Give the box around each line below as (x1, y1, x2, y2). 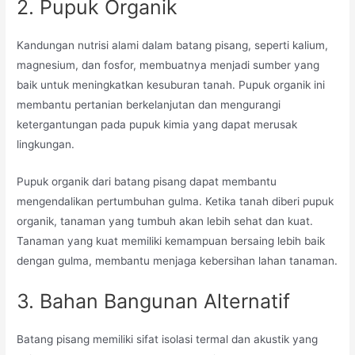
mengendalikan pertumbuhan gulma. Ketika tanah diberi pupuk (17, 194, 334, 208)
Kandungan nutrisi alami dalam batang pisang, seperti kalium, (17, 38, 329, 52)
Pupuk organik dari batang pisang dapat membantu (17, 174, 277, 188)
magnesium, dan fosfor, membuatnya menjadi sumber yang (17, 58, 320, 71)
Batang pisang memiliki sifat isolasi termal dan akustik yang (17, 332, 319, 345)
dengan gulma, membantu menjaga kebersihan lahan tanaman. (17, 254, 338, 267)
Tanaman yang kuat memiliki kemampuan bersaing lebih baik (17, 234, 326, 247)
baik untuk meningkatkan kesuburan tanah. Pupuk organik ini (17, 78, 326, 91)
